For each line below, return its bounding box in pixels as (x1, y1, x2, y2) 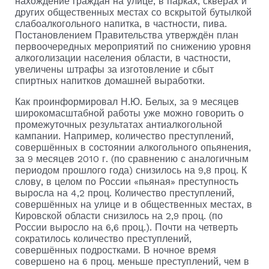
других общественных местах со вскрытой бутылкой (14, 6, 252, 18)
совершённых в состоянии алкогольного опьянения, (14, 141, 251, 153)
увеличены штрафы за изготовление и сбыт (14, 63, 214, 75)
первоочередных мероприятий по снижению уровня (14, 40, 251, 52)
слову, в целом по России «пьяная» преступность (14, 175, 238, 187)
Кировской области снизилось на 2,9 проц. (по (14, 210, 223, 222)
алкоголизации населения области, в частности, (14, 52, 231, 64)
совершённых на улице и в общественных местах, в (14, 198, 252, 210)
